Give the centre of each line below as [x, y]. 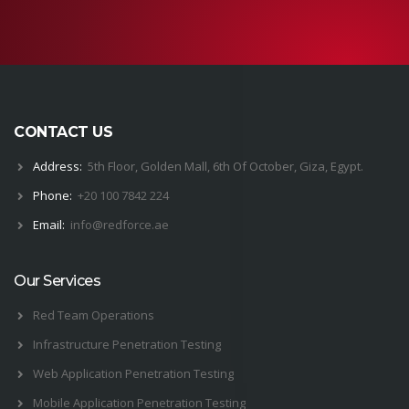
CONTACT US [63, 132]
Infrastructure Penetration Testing [126, 345]
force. [138, 225]
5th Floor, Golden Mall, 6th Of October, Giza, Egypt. [224, 167]
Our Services [57, 281]
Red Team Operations [93, 315]
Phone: [52, 196]
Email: [48, 225]
